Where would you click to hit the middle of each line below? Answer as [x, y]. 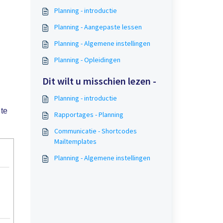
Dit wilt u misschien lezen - [99, 81]
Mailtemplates [75, 141]
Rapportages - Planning [89, 114]
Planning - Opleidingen [87, 60]
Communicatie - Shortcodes [95, 131]
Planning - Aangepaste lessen [98, 27]
